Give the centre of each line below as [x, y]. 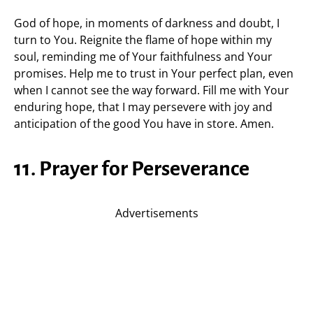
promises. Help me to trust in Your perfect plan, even [154, 73]
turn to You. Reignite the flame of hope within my [143, 40]
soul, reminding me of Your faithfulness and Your [143, 57]
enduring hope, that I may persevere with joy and [143, 107]
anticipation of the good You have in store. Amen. [144, 124]
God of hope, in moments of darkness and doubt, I [147, 23]
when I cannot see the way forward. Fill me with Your [152, 90]
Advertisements [156, 213]
